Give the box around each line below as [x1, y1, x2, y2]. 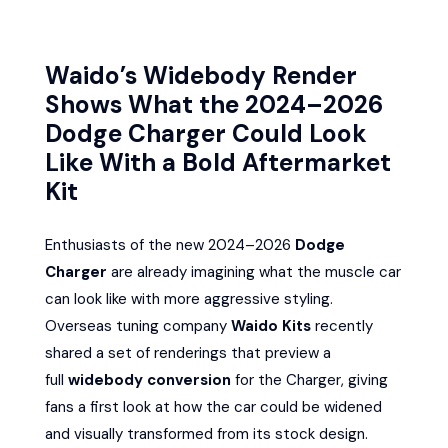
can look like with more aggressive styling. [45, 289, 333, 310]
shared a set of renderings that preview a [45, 343, 331, 364]
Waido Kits [231, 316, 311, 337]
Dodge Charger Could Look [45, 118, 367, 151]
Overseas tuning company [45, 316, 231, 337]
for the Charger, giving [231, 370, 388, 391]
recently [311, 316, 373, 337]
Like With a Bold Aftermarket [45, 147, 391, 180]
